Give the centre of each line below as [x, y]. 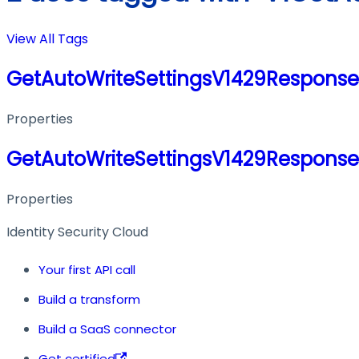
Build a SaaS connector [107, 329]
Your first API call [87, 269]
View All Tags [47, 39]
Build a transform [89, 299]
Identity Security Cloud [77, 232]
